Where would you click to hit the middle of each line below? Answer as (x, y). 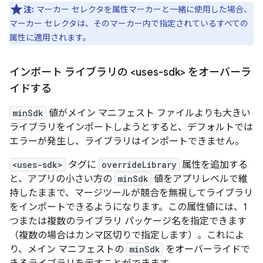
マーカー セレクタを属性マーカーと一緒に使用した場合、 (143, 10)
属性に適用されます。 (50, 38)
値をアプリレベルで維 (200, 179)
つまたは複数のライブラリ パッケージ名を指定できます (128, 222)
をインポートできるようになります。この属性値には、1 (128, 208)
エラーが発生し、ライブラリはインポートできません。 (127, 142)
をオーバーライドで (207, 250)
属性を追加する (214, 165)
